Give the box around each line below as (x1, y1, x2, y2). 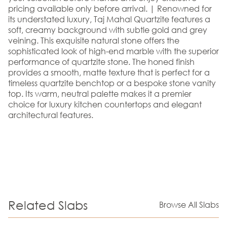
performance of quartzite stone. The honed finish (8, 56, 195, 67)
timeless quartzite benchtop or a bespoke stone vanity (8, 77, 216, 88)
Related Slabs (8, 197, 88, 212)
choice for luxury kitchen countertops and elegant (8, 98, 202, 109)
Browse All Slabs (159, 199, 219, 210)
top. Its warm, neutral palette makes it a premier (8, 88, 192, 99)
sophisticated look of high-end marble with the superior (8, 45, 219, 56)
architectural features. (8, 109, 93, 120)
